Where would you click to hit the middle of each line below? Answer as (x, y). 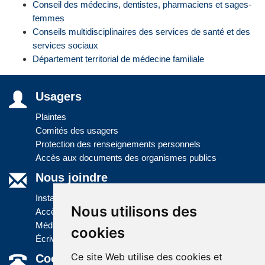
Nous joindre (72, 178)
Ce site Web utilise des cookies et (146, 257)
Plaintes (51, 117)
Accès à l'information (76, 211)
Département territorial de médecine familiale (118, 59)
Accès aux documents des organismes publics (126, 157)
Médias (50, 225)
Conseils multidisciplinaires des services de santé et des (141, 31)
